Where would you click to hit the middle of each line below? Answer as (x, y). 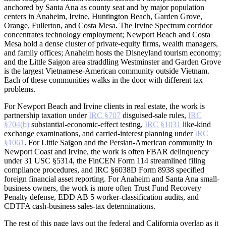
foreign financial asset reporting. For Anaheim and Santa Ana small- (112, 179)
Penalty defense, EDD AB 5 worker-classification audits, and (101, 197)
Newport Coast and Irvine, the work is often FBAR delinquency (106, 151)
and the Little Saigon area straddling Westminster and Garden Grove (112, 62)
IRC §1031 (163, 124)
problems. (20, 89)
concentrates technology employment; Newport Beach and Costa (107, 34)
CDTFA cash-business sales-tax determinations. (80, 206)
